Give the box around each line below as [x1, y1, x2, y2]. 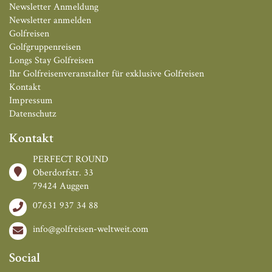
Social [9, 253, 40, 266]
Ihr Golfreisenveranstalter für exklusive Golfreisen [9, 67, 204, 80]
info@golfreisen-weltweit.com [33, 222, 149, 236]
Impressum [9, 93, 53, 107]
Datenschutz [9, 107, 56, 120]
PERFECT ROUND [33, 152, 108, 166]
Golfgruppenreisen [9, 40, 81, 53]
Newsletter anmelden [9, 13, 91, 27]
